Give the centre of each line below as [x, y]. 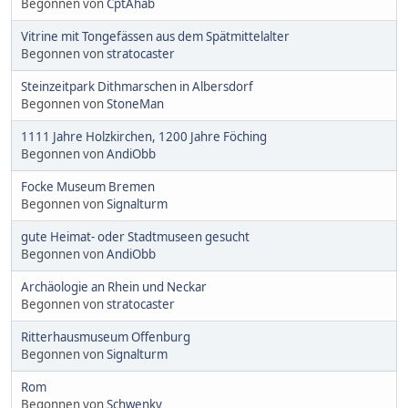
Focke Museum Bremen [88, 187]
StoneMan [135, 104]
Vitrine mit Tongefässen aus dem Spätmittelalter [155, 37]
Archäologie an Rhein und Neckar [114, 287]
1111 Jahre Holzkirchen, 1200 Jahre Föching [144, 137]
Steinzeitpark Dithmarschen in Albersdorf [137, 87]
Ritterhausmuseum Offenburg [106, 337]
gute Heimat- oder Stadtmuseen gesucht [135, 237]
